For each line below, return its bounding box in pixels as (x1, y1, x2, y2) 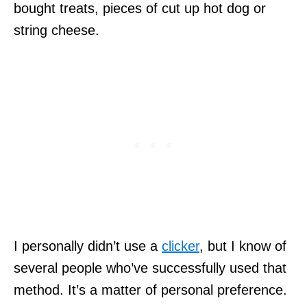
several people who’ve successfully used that (14, 260, 286, 275)
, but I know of (199, 238, 286, 254)
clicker (162, 238, 199, 254)
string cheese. (14, 22, 99, 38)
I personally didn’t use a (14, 238, 162, 254)
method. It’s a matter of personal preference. (14, 282, 287, 297)
